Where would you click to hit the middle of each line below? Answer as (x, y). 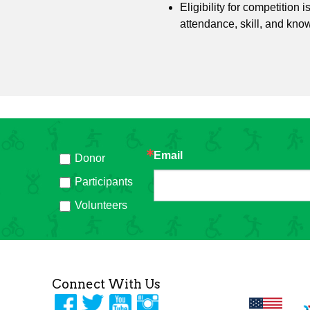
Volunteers (101, 205)
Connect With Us (107, 284)
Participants (104, 181)
